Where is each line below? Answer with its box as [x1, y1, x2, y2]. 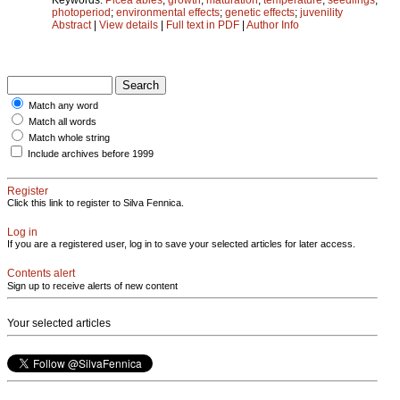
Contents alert [7, 266, 75, 279]
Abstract [52, 18, 91, 31]
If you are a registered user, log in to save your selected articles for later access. [7, 237, 355, 249]
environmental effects [116, 5, 220, 19]
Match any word [29, 99, 98, 111]
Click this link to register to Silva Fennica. [7, 196, 184, 208]
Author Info [246, 18, 299, 31]
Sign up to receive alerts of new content [7, 279, 178, 291]
